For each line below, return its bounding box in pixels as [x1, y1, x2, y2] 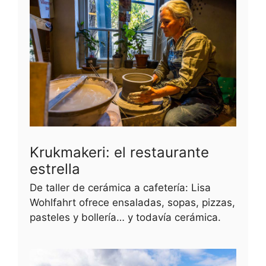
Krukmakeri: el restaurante [30, 143, 209, 161]
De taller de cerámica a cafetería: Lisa [30, 181, 211, 194]
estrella [30, 160, 80, 178]
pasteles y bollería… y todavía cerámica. [30, 211, 221, 223]
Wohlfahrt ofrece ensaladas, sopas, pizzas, [30, 196, 235, 208]
